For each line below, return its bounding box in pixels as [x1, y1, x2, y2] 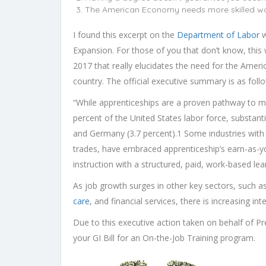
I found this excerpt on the [73, 28, 177, 40]
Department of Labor [177, 28, 262, 40]
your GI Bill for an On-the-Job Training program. [73, 232, 255, 243]
